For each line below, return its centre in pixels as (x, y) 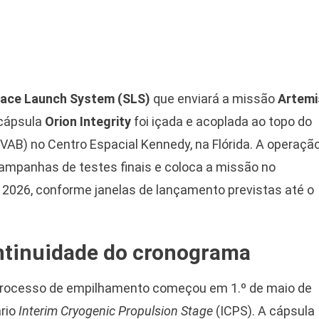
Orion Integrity (88, 121)
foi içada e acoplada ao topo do (221, 121)
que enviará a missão (214, 98)
